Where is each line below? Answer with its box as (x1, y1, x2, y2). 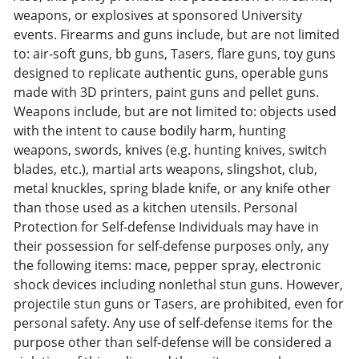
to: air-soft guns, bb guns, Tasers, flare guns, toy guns (14, 45, 336, 63)
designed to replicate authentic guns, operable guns (14, 64, 329, 82)
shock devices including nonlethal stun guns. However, (14, 276, 343, 293)
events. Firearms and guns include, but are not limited (14, 26, 340, 43)
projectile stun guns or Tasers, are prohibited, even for (14, 295, 344, 313)
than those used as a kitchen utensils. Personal (14, 199, 297, 216)
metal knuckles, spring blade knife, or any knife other (14, 179, 331, 197)
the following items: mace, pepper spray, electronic (14, 256, 321, 274)
